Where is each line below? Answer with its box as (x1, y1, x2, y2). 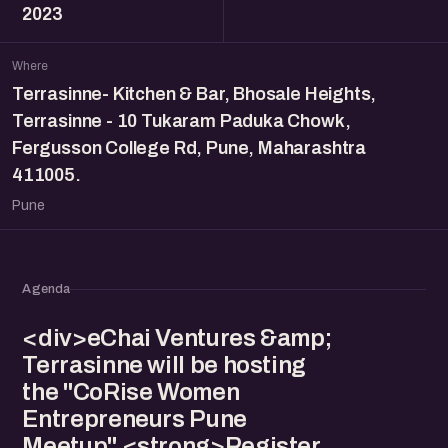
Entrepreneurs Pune (22, 406, 247, 432)
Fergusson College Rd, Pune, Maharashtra (12, 138, 366, 158)
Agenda (22, 282, 71, 296)
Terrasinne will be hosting (22, 352, 307, 378)
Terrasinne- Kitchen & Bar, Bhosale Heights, (12, 84, 377, 104)
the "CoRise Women (22, 379, 240, 405)
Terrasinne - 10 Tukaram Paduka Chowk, (12, 111, 351, 131)
